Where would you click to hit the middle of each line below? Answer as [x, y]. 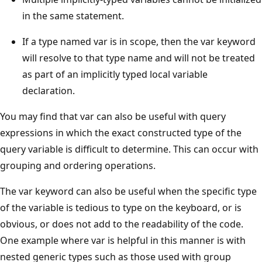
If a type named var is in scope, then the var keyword [139, 41]
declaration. [49, 90]
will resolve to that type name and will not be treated [139, 58]
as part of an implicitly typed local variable [115, 74]
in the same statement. [73, 15]
